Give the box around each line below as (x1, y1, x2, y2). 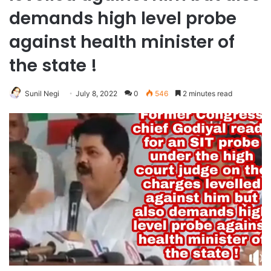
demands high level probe (9, 7, 237, 31)
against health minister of (9, 30, 235, 54)
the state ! (9, 54, 97, 78)
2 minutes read (181, 89, 232, 99)
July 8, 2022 (76, 89, 117, 99)
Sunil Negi (25, 89, 59, 99)
